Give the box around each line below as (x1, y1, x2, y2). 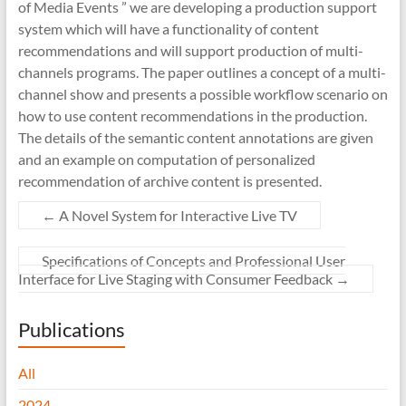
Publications (17, 317, 125, 343)
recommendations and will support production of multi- (17, 42, 363, 60)
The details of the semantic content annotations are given (17, 129, 373, 147)
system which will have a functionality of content (17, 20, 319, 38)
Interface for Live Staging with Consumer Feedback (17, 270, 335, 288)
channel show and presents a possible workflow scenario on (17, 85, 388, 103)
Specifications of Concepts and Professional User (41, 252, 345, 270)
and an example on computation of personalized (17, 150, 315, 169)
